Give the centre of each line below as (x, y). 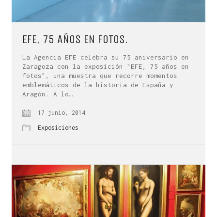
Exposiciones (58, 128)
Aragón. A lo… (47, 94)
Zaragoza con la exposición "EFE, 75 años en (106, 67)
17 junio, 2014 (60, 113)
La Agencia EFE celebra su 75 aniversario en (106, 57)
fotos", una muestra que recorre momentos (100, 76)
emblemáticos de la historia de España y (98, 85)
